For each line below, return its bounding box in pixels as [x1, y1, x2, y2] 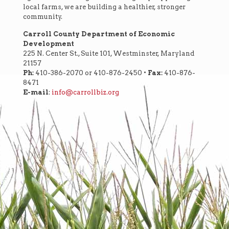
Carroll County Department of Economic [23, 30, 175, 38]
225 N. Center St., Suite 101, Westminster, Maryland [23, 50, 194, 58]
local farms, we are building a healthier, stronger [23, 3, 186, 11]
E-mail [23, 88, 49, 97]
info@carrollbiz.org [52, 88, 119, 97]
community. [23, 13, 62, 21]
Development [23, 40, 74, 48]
